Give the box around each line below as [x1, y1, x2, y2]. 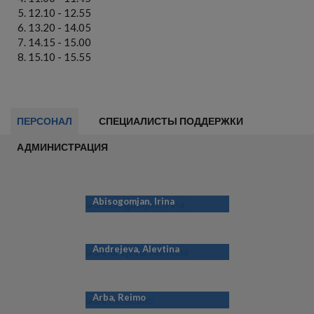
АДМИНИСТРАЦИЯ [17, 140, 108, 153]
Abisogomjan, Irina [92, 195, 175, 207]
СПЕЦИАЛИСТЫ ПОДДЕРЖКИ [99, 114, 243, 127]
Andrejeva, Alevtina [92, 243, 179, 255]
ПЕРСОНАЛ [17, 114, 72, 127]
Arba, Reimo [92, 291, 146, 303]
